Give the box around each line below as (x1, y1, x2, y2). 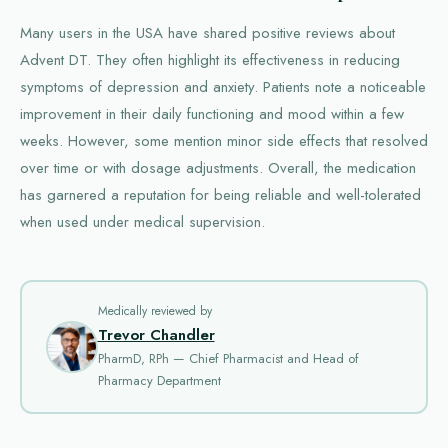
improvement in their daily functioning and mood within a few (20, 102, 404, 125)
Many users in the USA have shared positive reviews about (20, 21, 395, 44)
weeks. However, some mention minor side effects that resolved (20, 129, 428, 152)
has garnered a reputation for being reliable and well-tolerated (20, 183, 421, 206)
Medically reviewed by (97, 302, 212, 320)
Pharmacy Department (97, 371, 221, 390)
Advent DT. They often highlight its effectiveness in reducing (20, 48, 400, 71)
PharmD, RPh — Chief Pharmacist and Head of (97, 349, 359, 368)
